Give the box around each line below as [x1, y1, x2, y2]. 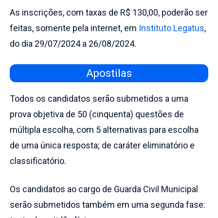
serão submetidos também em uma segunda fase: [10, 200, 205, 210]
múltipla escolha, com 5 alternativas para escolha [10, 125, 199, 135]
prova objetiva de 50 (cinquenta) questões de [10, 109, 184, 119]
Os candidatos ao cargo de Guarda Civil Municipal [10, 184, 198, 194]
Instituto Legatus [139, 23, 204, 33]
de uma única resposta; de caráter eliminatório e [10, 140, 195, 150]
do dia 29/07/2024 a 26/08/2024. [10, 38, 136, 49]
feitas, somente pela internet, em [10, 23, 139, 33]
